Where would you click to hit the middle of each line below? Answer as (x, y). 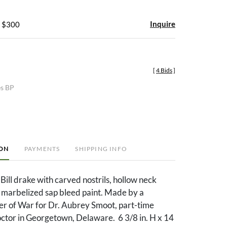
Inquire (163, 24)
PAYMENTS (42, 148)
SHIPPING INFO (101, 148)
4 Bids (164, 70)
